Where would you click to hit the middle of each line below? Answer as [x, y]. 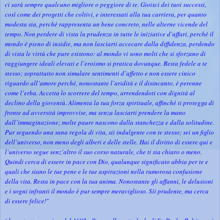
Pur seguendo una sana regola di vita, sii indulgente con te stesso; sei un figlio [110, 132]
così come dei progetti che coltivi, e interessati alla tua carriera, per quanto [106, 14]
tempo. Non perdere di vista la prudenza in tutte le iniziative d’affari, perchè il [109, 34]
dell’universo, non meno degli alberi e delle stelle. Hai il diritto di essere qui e [109, 142]
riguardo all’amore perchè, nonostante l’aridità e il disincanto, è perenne [103, 83]
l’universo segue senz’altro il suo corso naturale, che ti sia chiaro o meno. [103, 151]
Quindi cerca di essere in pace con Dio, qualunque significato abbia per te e [107, 161]
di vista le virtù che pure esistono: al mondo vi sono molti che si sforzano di [105, 53]
